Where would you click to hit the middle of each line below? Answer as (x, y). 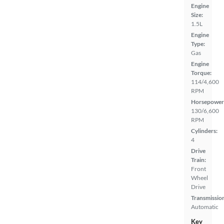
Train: (198, 159)
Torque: (201, 72)
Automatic (205, 206)
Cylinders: (204, 130)
